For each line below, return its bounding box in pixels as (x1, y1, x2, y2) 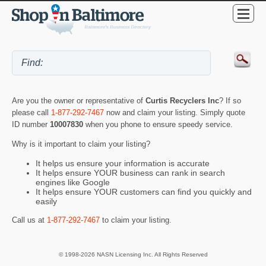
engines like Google (36, 177, 110, 187)
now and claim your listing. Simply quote (104, 107, 245, 117)
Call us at (12, 216, 47, 225)
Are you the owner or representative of (12, 96, 145, 105)
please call (12, 107, 51, 117)
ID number (12, 119, 50, 129)
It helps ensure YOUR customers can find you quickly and (36, 186, 252, 197)
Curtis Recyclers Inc (145, 96, 219, 105)
